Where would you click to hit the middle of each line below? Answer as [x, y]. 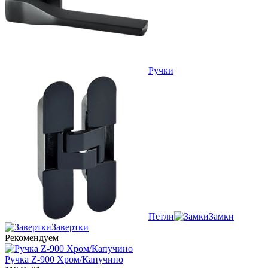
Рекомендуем [32, 237]
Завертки [70, 227]
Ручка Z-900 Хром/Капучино [64, 259]
